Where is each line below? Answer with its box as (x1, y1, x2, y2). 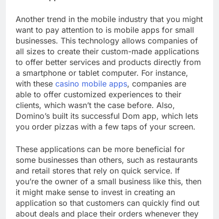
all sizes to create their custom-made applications (16, 46, 199, 57)
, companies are (127, 79, 186, 89)
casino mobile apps (55, 79, 127, 89)
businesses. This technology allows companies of (16, 36, 198, 46)
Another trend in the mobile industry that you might (16, 14, 203, 24)
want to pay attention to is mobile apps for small (16, 25, 194, 35)
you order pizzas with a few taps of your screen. (16, 122, 196, 132)
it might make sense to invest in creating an (16, 187, 175, 197)
